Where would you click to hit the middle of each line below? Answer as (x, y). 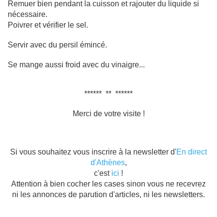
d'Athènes (108, 163)
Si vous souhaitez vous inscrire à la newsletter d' (93, 152)
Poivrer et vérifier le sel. (48, 25)
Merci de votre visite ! (108, 114)
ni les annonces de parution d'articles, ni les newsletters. (108, 195)
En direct (192, 152)
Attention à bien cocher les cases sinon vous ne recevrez (108, 184)
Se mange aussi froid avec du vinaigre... (76, 65)
